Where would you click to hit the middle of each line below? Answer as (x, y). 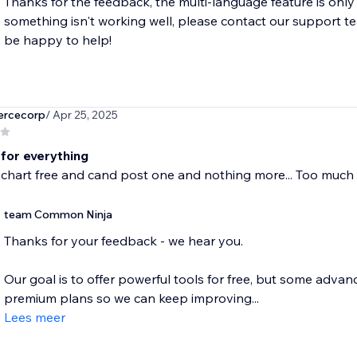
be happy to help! (57, 40)
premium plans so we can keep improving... (131, 298)
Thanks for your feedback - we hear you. (123, 241)
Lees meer (34, 318)
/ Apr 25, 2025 (81, 115)
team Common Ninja (58, 215)
